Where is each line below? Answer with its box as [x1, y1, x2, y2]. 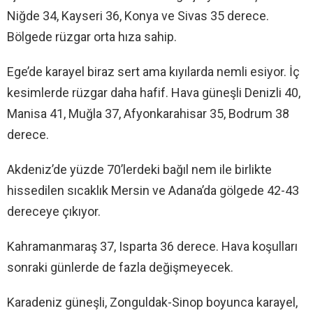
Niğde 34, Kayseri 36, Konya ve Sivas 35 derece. [7, 8, 269, 24]
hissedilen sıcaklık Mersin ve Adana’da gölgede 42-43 [7, 183, 299, 198]
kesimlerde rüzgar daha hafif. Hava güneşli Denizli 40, [7, 85, 300, 101]
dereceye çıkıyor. [7, 204, 101, 219]
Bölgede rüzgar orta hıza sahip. [7, 29, 177, 45]
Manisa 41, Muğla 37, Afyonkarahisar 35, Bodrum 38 [7, 106, 289, 122]
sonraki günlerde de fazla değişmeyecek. [7, 260, 233, 275]
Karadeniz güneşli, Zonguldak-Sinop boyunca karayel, [7, 295, 298, 310]
